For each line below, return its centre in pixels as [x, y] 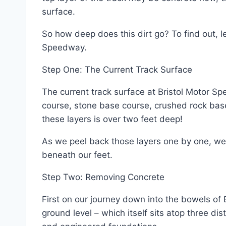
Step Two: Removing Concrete [103, 177]
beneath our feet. [77, 155]
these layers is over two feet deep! [112, 119]
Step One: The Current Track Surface [117, 70]
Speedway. [64, 47]
